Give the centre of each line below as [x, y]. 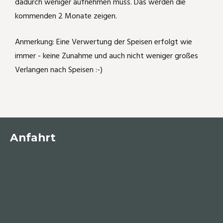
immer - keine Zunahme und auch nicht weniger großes [107, 56]
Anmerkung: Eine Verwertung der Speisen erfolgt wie [104, 42]
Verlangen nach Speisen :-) [59, 70]
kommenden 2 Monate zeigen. [66, 16]
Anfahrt [33, 137]
